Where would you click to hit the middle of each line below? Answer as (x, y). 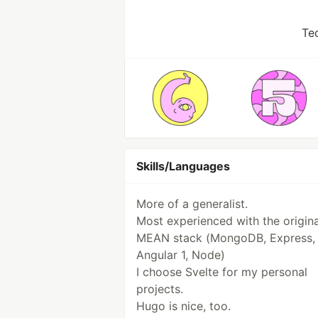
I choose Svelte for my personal (222, 272)
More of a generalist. (192, 204)
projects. (160, 289)
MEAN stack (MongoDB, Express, (226, 238)
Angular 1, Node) (181, 255)
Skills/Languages (183, 166)
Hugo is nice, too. (183, 306)
